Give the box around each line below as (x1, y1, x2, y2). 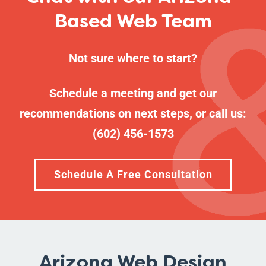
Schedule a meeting (49, 85, 154, 100)
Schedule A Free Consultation (53, 167, 213, 180)
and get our (154, 85, 217, 100)
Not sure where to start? (69, 50, 197, 65)
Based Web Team (54, 8, 212, 33)
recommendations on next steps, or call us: (20, 106, 246, 121)
